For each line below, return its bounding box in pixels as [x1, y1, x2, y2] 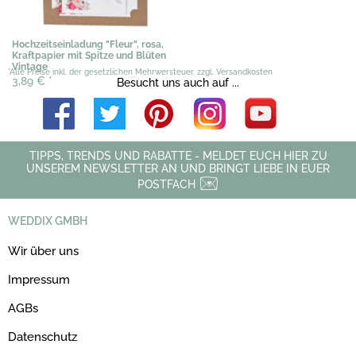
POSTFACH [137, 177, 199, 191]
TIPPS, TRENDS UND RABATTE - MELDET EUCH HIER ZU [29, 149, 327, 162]
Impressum [8, 272, 70, 287]
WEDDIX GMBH [8, 214, 87, 227]
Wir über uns [8, 243, 79, 258]
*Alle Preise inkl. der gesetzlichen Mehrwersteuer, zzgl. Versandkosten [8, 67, 273, 76]
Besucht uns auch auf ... [117, 75, 239, 89]
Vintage [12, 60, 48, 72]
